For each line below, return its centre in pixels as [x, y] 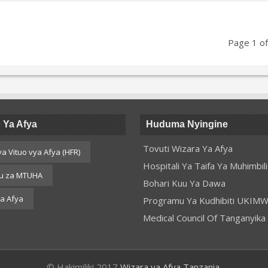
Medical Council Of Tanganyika [204, 218]
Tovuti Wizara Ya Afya [188, 148]
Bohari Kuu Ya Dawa [184, 183]
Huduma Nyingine [187, 124]
